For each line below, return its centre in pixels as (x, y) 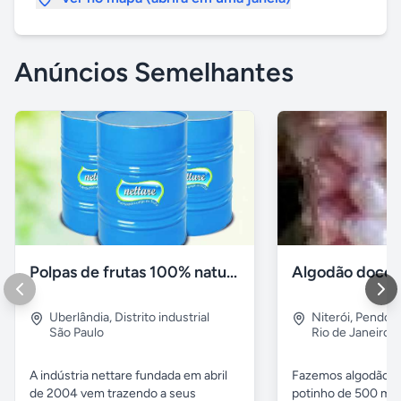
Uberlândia (79, 318)
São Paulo (77, 333)
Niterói (331, 318)
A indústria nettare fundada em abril (128, 376)
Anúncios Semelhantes (154, 72)
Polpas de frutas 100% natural (232, 273)
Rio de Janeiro (351, 333)
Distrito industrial (162, 318)
